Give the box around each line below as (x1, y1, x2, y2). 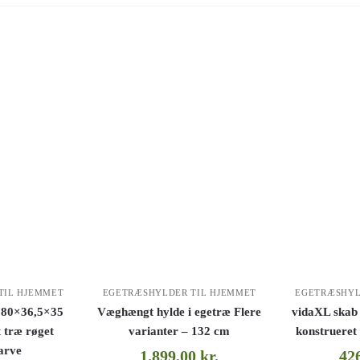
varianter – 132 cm (129, 324, 231, 337)
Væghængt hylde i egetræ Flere (97, 305, 262, 318)
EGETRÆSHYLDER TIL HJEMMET (102, 287, 257, 297)
